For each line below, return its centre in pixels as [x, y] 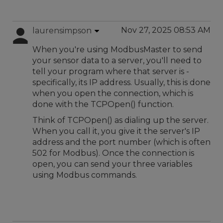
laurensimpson [62, 31]
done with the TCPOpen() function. [103, 104]
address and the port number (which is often [121, 142]
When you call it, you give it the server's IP [116, 131]
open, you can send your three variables [112, 164]
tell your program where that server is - [111, 71]
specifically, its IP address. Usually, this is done [121, 82]
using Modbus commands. [85, 175]
